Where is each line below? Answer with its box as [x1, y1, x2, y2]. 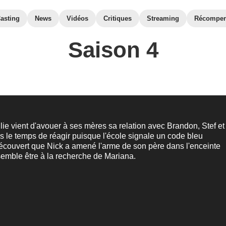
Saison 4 [68, 37, 158, 62]
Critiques [103, 15, 132, 22]
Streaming [147, 15, 179, 22]
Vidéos [67, 15, 88, 22]
